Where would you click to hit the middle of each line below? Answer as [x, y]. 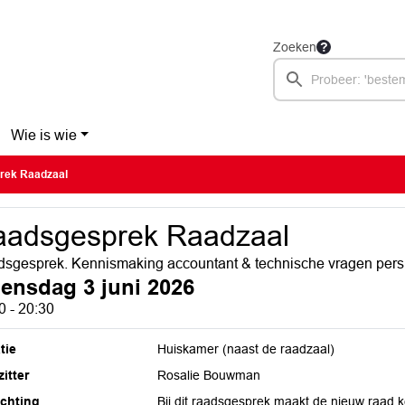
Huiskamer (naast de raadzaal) [246, 349]
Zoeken [295, 47]
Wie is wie [43, 135]
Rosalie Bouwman [209, 375]
